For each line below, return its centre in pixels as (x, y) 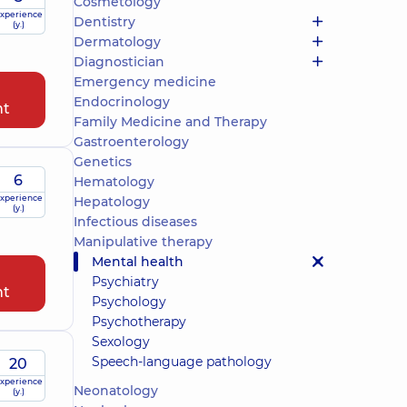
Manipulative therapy (143, 242)
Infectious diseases (135, 222)
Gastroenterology (131, 142)
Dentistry (104, 22)
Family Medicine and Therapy (170, 122)
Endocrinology (122, 102)
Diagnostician (119, 62)
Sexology (121, 342)
